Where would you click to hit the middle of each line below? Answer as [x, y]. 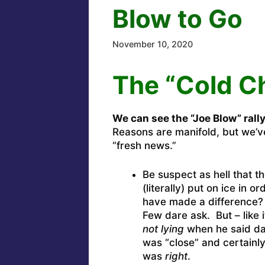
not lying [163, 229]
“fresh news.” [144, 146]
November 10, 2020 [152, 44]
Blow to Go [177, 18]
